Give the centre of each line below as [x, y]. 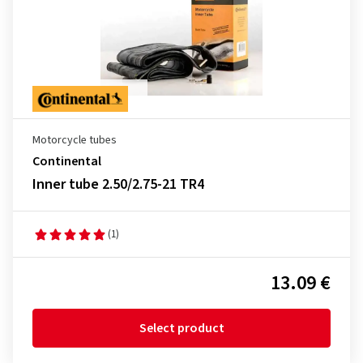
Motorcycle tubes [75, 140]
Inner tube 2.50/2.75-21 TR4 [118, 184]
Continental [67, 161]
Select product [181, 328]
